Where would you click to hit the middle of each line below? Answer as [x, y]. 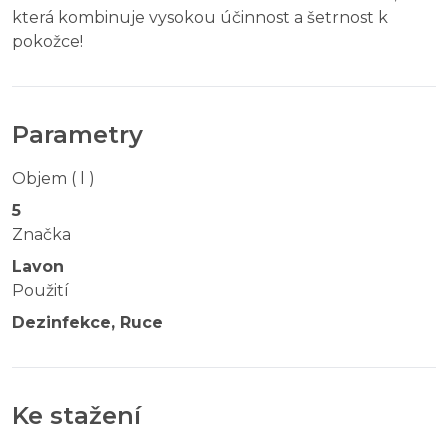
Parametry [77, 134]
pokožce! [47, 41]
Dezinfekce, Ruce [87, 322]
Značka [41, 234]
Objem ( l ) [53, 178]
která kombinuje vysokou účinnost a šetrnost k [200, 17]
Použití [40, 290]
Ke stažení [76, 415]
